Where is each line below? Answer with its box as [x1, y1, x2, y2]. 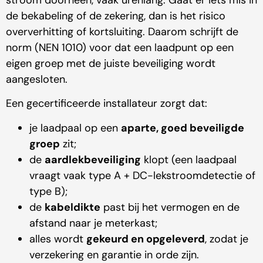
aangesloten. [6, 72, 68, 87]
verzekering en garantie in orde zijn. [29, 247, 199, 262]
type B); [29, 184, 68, 198]
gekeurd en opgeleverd [86, 231, 205, 246]
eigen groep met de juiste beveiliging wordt [6, 56, 215, 71]
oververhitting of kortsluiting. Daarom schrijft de [6, 25, 238, 39]
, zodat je [205, 231, 248, 246]
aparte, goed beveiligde [121, 120, 244, 135]
